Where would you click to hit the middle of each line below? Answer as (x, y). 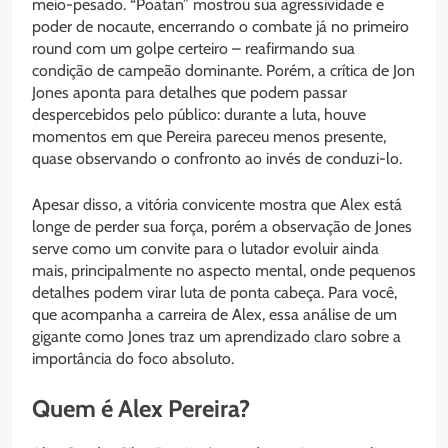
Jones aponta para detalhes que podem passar (189, 93)
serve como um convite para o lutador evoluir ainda (205, 249)
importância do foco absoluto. (133, 359)
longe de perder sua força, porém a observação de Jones (222, 227)
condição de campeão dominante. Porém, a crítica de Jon (223, 71)
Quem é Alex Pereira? (141, 409)
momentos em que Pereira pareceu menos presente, (209, 137)
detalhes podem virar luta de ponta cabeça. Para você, (214, 293)
